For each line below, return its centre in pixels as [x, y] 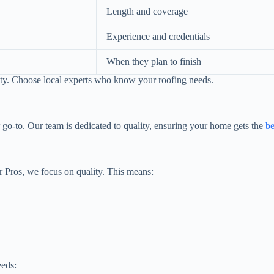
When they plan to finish [154, 62]
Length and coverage [147, 12]
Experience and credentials [158, 37]
